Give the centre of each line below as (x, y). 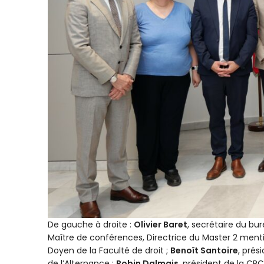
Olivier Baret (161, 225)
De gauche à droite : (91, 225)
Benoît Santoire (204, 251)
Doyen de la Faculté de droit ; (109, 251)
